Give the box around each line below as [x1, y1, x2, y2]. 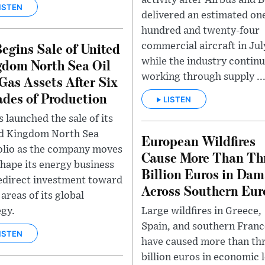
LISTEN [163, 94, 191, 104]
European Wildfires [141, 131, 256, 150]
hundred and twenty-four [141, 25, 260, 36]
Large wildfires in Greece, [141, 205, 261, 216]
